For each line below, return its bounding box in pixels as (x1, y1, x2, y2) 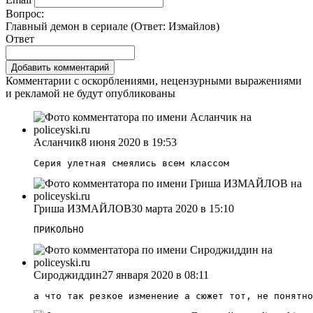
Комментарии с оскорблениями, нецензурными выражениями (6, 74, 302, 87)
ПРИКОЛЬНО (34, 224, 84, 235)
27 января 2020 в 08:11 (102, 268, 209, 281)
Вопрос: (6, 7, 44, 20)
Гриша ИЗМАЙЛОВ (34, 202, 131, 214)
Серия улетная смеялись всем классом (34, 157, 229, 168)
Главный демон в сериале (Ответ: (6, 20, 168, 32)
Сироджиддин (34, 268, 102, 281)
